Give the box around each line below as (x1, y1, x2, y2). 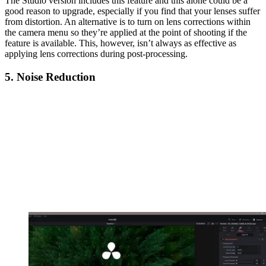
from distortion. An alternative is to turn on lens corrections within (5, 16, 251, 27)
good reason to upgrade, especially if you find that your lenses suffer (5, 5, 260, 16)
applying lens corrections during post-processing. (5, 48, 188, 59)
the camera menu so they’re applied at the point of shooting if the (5, 27, 247, 37)
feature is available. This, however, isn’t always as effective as (5, 37, 236, 48)
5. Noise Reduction (5, 70, 96, 83)
